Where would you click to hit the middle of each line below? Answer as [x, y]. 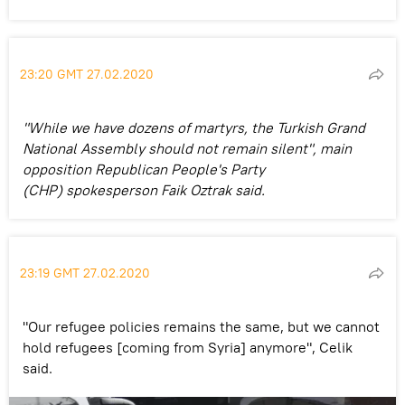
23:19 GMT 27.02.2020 [85, 273]
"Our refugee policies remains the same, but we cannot [201, 326]
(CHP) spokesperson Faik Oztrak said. [144, 189]
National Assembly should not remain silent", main [187, 148]
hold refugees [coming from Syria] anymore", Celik [188, 347]
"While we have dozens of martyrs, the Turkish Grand [194, 127]
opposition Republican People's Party [144, 169]
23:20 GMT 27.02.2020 [87, 74]
